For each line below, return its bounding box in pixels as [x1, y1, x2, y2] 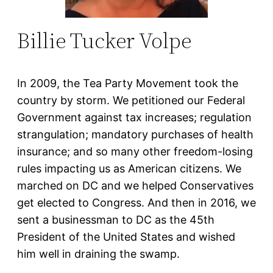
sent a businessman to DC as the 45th [17, 213, 214, 226]
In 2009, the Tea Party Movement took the [17, 77, 238, 90]
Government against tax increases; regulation [17, 111, 252, 124]
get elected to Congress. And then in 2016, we [17, 196, 256, 209]
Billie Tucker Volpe [17, 26, 191, 55]
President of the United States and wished [17, 230, 235, 243]
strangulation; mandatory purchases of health [17, 128, 253, 141]
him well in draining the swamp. [17, 247, 180, 260]
